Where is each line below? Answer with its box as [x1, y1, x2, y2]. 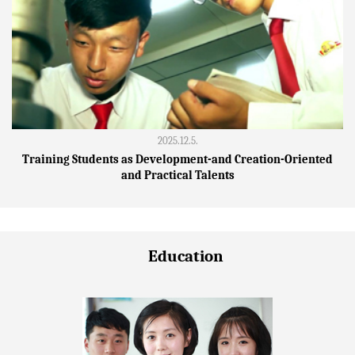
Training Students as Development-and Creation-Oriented [22, 152, 333, 166]
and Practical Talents [120, 168, 235, 182]
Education [147, 246, 223, 265]
